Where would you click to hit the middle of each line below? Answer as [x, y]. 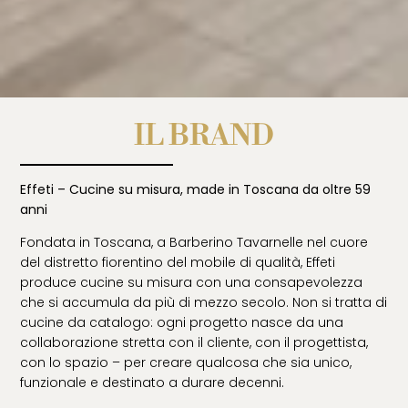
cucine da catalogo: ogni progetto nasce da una [182, 323]
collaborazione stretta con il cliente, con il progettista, [194, 343]
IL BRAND [204, 136]
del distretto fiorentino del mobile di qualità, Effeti [178, 263]
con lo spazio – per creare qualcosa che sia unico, [186, 363]
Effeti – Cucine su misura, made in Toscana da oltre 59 [196, 189]
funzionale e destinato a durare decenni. [153, 383]
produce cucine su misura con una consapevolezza [192, 283]
